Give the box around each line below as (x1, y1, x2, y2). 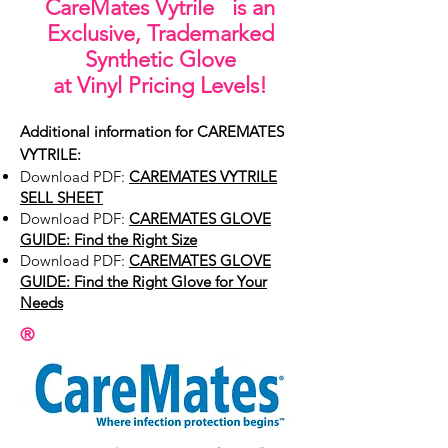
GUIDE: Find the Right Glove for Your (20, 272, 267, 291)
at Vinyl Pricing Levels (53, 72, 259, 99)
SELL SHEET (20, 188, 103, 207)
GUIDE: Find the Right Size (20, 230, 197, 249)
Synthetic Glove (84, 46, 236, 73)
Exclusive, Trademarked (46, 20, 274, 47)
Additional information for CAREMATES (20, 122, 284, 141)
